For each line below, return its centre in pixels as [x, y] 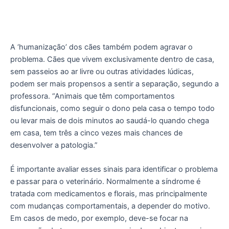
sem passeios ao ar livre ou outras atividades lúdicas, [102, 71]
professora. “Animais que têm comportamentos [93, 96]
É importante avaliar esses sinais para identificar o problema [114, 169]
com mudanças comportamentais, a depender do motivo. [110, 206]
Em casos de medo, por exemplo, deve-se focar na [99, 218]
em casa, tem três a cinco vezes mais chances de [96, 133]
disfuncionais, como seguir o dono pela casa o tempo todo [112, 108]
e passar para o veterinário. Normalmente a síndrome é [105, 181]
